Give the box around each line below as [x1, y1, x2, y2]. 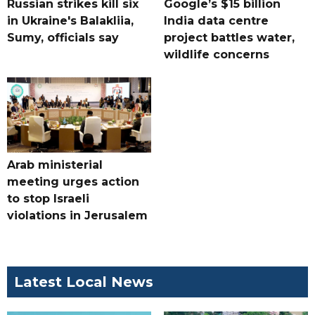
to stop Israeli [7, 192, 89, 206]
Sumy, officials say [7, 31, 119, 45]
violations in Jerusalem [7, 209, 148, 223]
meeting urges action [7, 175, 139, 189]
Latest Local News [14, 274, 153, 291]
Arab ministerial [7, 158, 103, 172]
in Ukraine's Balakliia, [7, 14, 134, 28]
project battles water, [163, 31, 295, 45]
